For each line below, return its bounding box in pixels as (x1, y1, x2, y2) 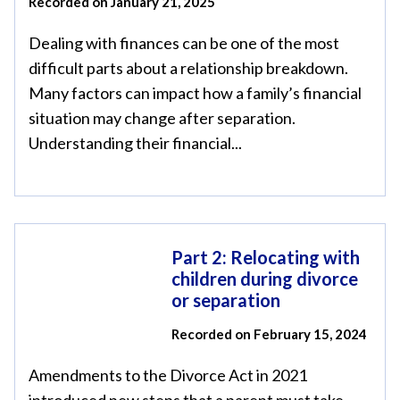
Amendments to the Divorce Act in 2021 (29, 365, 307, 385)
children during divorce (171, 268, 358, 289)
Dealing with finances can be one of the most (29, 33, 339, 53)
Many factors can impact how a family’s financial (29, 83, 362, 103)
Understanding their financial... (29, 133, 242, 153)
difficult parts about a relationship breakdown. (29, 58, 348, 78)
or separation (171, 289, 280, 311)
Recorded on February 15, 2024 (171, 326, 367, 342)
